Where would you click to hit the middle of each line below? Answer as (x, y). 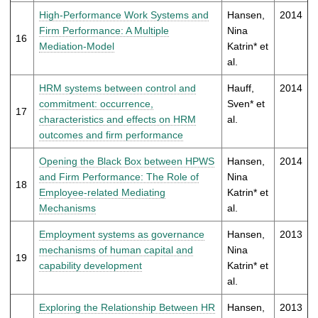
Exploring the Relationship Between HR (127, 307)
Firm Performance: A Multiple (104, 30)
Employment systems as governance (122, 234)
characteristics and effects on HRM (117, 119)
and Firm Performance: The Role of (119, 176)
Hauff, (241, 88)
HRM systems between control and (117, 88)
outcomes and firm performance (111, 135)
